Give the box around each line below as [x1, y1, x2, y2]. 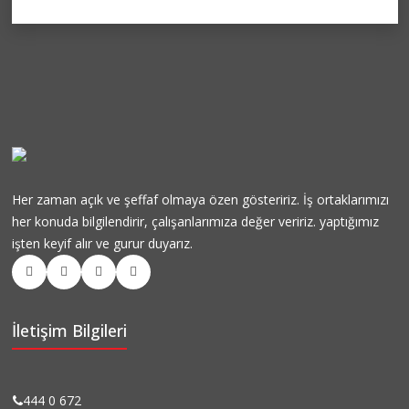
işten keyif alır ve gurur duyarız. [12, 234, 193, 252]
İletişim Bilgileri [12, 319, 127, 341]
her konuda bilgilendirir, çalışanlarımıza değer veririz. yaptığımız [12, 212, 379, 230]
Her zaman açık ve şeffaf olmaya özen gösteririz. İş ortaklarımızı [12, 190, 389, 208]
